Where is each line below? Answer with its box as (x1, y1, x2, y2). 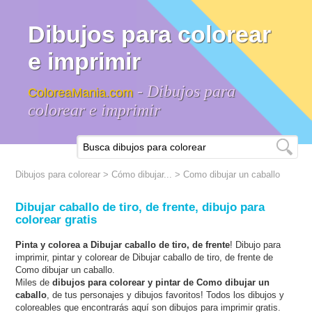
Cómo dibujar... (111, 169, 173, 180)
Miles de (15, 277, 53, 288)
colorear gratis (15, 213, 97, 226)
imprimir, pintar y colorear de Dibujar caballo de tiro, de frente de (15, 252, 274, 263)
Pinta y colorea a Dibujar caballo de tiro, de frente (15, 240, 231, 250)
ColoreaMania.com (28, 86, 134, 100)
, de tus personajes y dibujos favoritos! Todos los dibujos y (47, 290, 285, 300)
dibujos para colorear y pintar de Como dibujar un (52, 277, 270, 288)
